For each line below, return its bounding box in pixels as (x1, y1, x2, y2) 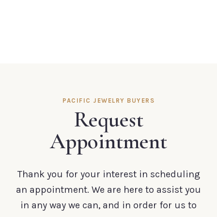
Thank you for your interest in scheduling (17, 168, 200, 180)
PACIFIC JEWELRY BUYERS (62, 96, 155, 104)
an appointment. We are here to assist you (16, 184, 201, 195)
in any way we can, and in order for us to (20, 199, 197, 211)
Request (74, 106, 143, 133)
